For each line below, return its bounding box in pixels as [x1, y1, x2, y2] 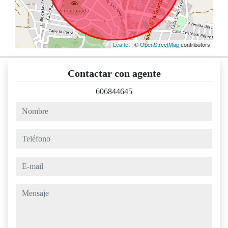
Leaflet [113, 40, 130, 49]
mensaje [15, 185, 41, 194]
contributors [179, 40, 210, 49]
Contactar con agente [67, 68, 161, 79]
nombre [15, 103, 40, 112]
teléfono [15, 130, 41, 139]
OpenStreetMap [140, 40, 179, 49]
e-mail [15, 158, 35, 167]
